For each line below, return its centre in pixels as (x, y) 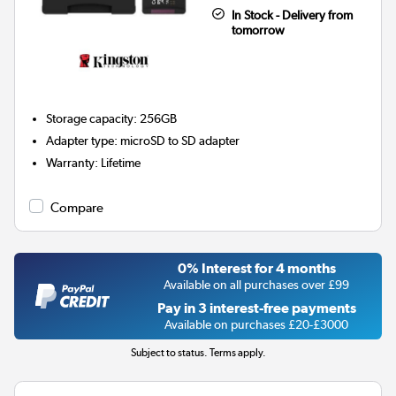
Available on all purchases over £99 (256, 284)
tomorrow (258, 30)
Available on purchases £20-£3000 (256, 324)
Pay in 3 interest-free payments (256, 308)
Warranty (71, 162)
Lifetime (121, 162)
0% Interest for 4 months (256, 268)
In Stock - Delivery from (292, 15)
